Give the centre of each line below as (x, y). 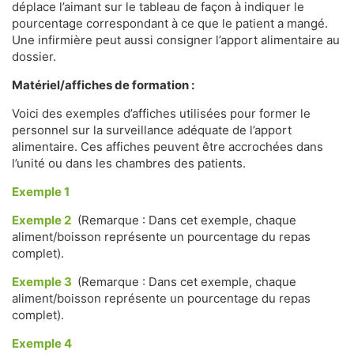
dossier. (34, 56)
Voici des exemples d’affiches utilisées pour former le (161, 113)
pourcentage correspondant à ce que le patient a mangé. (170, 23)
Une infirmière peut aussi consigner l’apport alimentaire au (176, 40)
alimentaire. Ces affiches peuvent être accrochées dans (168, 147)
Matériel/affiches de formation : (103, 85)
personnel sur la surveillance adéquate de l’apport (152, 130)
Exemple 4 (42, 343)
